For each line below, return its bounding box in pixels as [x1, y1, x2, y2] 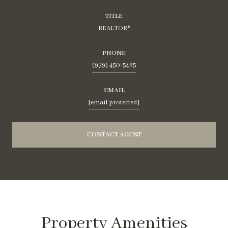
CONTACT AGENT [87, 130, 141, 139]
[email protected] [89, 98, 139, 107]
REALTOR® [98, 23, 130, 33]
